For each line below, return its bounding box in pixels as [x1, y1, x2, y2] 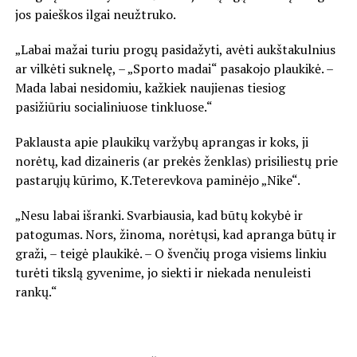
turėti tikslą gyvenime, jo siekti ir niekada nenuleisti [14, 264, 311, 282]
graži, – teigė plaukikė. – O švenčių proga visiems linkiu [14, 245, 327, 263]
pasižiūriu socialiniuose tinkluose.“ [14, 98, 213, 116]
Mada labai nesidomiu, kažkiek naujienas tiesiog [14, 79, 285, 97]
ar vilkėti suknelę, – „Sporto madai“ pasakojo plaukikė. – [14, 60, 333, 78]
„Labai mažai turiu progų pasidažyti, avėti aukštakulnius [14, 41, 335, 59]
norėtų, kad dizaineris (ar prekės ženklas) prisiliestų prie [14, 152, 338, 171]
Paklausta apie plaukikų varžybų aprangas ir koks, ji [14, 133, 308, 151]
